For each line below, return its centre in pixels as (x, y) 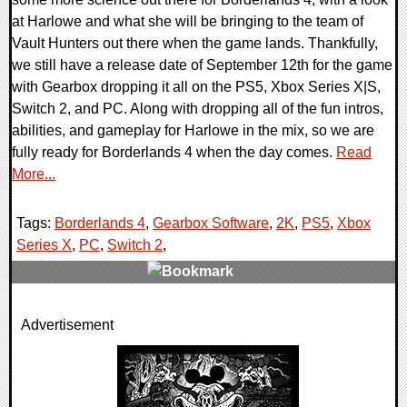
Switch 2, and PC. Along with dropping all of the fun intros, (198, 109)
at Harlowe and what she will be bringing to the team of (188, 22)
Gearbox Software (211, 223)
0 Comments (65, 315)
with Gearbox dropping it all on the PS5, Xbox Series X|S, (196, 87)
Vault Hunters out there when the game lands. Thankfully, (195, 44)
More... (34, 174)
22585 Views (64, 337)
